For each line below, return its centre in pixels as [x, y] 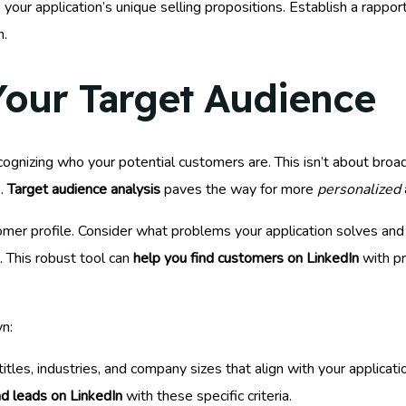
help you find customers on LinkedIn [246, 258]
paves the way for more [239, 189]
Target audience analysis [84, 189]
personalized [359, 189]
